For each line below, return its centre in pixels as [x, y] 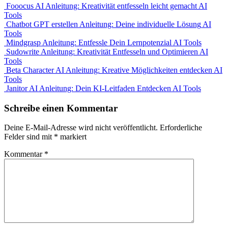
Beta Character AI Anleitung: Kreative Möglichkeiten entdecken [109, 70]
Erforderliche [181, 128]
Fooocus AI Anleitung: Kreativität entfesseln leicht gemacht [102, 6]
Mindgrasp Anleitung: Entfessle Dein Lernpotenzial [89, 42]
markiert [72, 137]
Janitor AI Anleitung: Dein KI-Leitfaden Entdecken [89, 88]
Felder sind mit [29, 137]
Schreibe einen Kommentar [61, 108]
